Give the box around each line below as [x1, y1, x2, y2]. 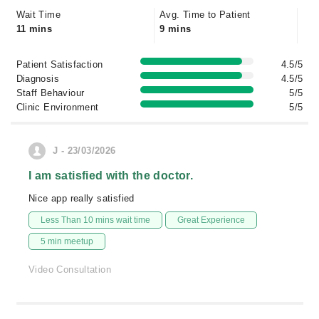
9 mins [159, 23, 192, 34]
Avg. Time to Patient [159, 9, 251, 20]
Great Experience [177, 215, 246, 225]
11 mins [16, 23, 53, 34]
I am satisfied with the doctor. [28, 169, 194, 182]
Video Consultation [28, 264, 112, 275]
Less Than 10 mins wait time [41, 215, 150, 225]
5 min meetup [41, 236, 93, 246]
